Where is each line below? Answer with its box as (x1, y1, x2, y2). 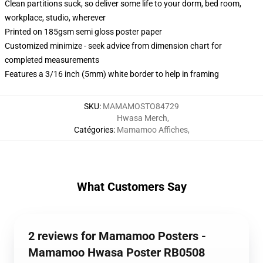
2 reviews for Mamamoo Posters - (28, 229, 206, 243)
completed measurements (5, 55, 99, 65)
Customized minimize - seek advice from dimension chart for (5, 41, 222, 50)
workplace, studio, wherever (5, 13, 106, 22)
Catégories (73, 125, 113, 134)
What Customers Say (76, 180, 187, 194)
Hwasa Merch (116, 113, 167, 123)
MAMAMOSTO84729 (103, 102, 179, 111)
